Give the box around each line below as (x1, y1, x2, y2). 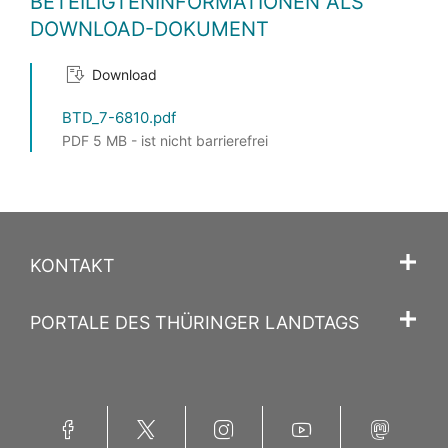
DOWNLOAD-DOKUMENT (30, 17, 269, 41)
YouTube (273, 409, 330, 426)
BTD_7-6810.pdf (62, 108, 176, 127)
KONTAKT (30, 255, 115, 276)
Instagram (190, 409, 257, 426)
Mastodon (347, 409, 413, 426)
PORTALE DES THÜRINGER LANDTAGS (30, 312, 359, 333)
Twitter (123, 409, 169, 426)
